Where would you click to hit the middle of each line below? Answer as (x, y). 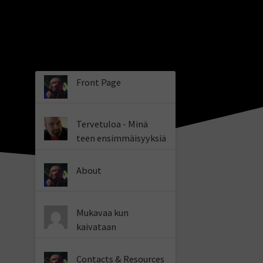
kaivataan (97, 226)
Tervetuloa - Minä (112, 124)
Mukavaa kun (103, 212)
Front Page (99, 82)
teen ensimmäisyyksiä (122, 138)
